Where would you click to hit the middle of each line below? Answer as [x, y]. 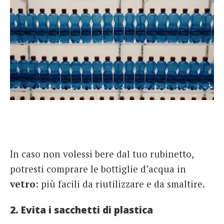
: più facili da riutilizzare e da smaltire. [120, 183]
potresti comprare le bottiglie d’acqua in [98, 168]
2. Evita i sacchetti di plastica [81, 210]
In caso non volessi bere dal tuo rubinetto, [102, 153]
